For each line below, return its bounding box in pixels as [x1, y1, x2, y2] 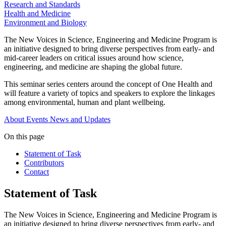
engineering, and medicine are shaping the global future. [4, 63, 182, 72]
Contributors [24, 158, 64, 167]
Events [26, 115, 48, 124]
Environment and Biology [4, 18, 87, 27]
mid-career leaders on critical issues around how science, [4, 53, 184, 63]
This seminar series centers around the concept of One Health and [4, 80, 212, 89]
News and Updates [50, 115, 110, 124]
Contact [24, 167, 49, 177]
